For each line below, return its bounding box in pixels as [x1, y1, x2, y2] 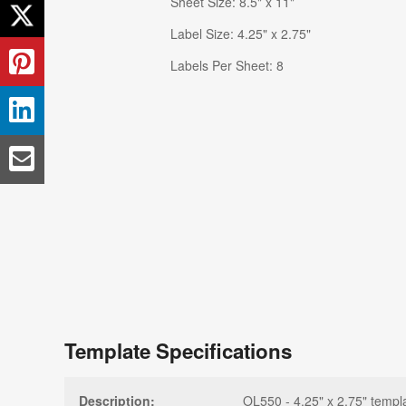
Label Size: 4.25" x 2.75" [170, 24, 311, 43]
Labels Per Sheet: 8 [170, 55, 284, 74]
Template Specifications [64, 336, 292, 366]
